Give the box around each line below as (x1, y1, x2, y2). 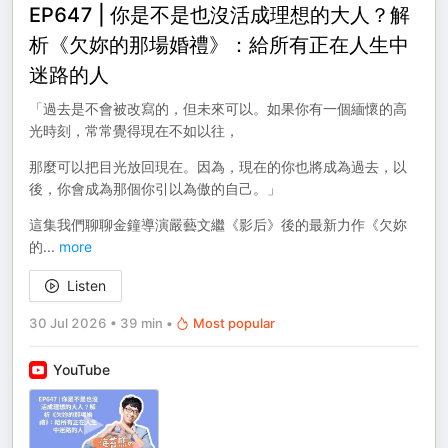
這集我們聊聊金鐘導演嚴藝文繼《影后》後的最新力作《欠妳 (29, 216, 407, 233)
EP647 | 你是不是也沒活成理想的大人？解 (29, 3, 410, 27)
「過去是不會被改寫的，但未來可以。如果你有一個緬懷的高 (29, 100, 407, 117)
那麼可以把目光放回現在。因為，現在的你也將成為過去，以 (29, 158, 407, 175)
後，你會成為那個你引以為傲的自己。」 (29, 180, 281, 197)
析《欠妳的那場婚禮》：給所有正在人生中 (29, 33, 409, 57)
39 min (120, 315, 163, 331)
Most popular (193, 315, 275, 331)
